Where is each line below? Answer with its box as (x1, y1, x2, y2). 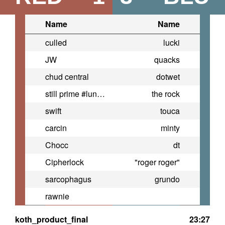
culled (45, 37, 67, 49)
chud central (45, 71, 89, 83)
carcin (45, 122, 67, 134)
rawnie (45, 190, 69, 202)
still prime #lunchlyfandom (97, 88, 105, 100)
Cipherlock (45, 156, 84, 168)
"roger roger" (135, 156, 180, 168)
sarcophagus (45, 173, 91, 185)
